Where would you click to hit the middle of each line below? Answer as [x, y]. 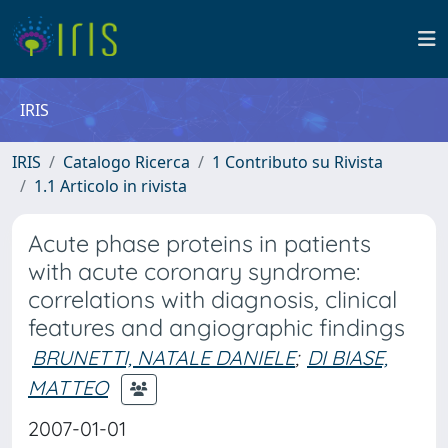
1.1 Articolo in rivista [110, 186]
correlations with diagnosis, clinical [212, 299]
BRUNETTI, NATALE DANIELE [163, 357]
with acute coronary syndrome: [194, 271]
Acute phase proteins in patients [199, 243]
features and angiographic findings [216, 327]
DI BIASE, [347, 357]
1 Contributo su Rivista [297, 162]
